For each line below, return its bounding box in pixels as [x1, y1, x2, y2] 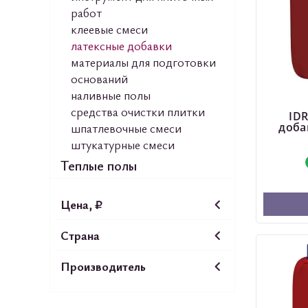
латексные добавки [71, 37, 172, 54]
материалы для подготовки [71, 54, 216, 70]
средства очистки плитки [71, 103, 205, 120]
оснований [71, 70, 128, 87]
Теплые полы [60, 156, 137, 175]
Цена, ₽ [60, 196, 102, 212]
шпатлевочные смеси [71, 120, 181, 136]
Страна [60, 227, 100, 243]
